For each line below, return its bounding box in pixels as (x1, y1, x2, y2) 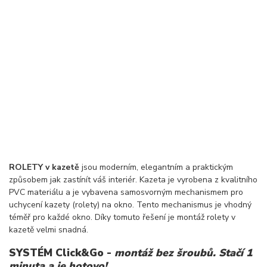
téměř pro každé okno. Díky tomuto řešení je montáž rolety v (9, 211, 235, 223)
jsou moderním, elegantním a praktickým (79, 161, 233, 173)
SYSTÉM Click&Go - (9, 246, 114, 260)
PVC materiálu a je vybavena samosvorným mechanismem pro (9, 186, 243, 198)
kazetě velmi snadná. (9, 223, 88, 235)
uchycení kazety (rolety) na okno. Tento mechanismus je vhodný (9, 198, 252, 210)
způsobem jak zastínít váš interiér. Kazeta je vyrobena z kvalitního (9, 173, 257, 185)
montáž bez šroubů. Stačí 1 (114, 246, 252, 260)
